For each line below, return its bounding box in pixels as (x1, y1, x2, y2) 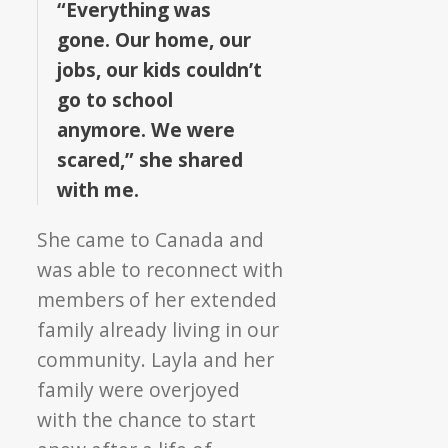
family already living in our (37, 315, 280, 343)
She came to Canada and (37, 225, 265, 253)
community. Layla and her (37, 345, 275, 373)
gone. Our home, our (57, 25, 252, 53)
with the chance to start (37, 405, 257, 433)
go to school (57, 85, 174, 113)
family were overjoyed (37, 375, 241, 403)
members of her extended (37, 285, 278, 313)
